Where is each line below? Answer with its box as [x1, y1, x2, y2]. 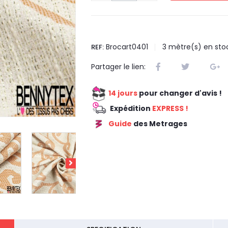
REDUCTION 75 [91, 133, 141, 144]
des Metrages [132, 119, 187, 129]
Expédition [109, 103, 151, 113]
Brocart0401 [106, 42, 148, 52]
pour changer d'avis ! [137, 88, 222, 98]
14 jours [108, 88, 137, 98]
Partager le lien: [91, 62, 146, 72]
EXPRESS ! [150, 103, 188, 113]
